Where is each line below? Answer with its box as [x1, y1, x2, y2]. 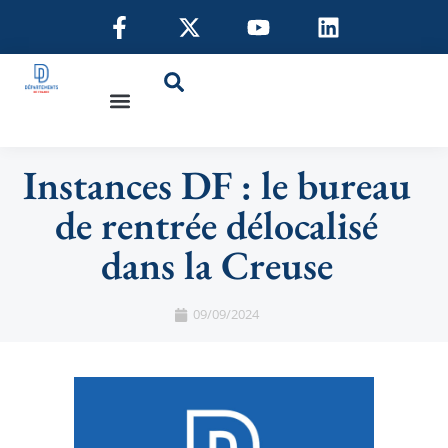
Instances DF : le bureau [22, 159, 411, 212]
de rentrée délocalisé [55, 199, 378, 252]
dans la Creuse [100, 239, 333, 292]
